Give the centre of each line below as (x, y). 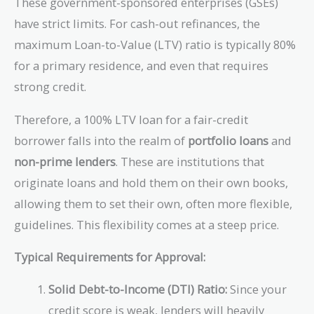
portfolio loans (228, 140)
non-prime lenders (65, 161)
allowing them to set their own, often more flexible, (153, 203)
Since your (257, 289)
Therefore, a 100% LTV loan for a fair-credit (131, 119)
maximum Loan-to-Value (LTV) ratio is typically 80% (155, 45)
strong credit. (50, 87)
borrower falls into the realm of (101, 140)
